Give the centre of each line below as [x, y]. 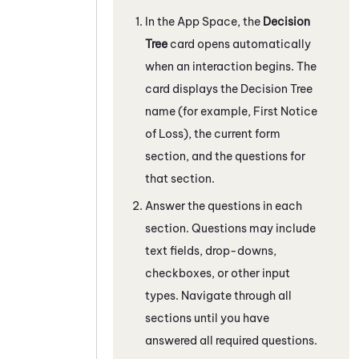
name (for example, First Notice [231, 111]
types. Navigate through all [218, 295]
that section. [180, 178]
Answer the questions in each [224, 206]
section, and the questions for [225, 156]
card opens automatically [239, 44]
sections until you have [207, 318]
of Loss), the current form [213, 133]
